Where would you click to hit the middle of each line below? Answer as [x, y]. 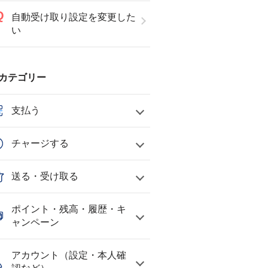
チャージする [40, 143]
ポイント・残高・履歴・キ [69, 209]
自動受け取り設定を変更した [74, 17]
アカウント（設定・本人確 [69, 255]
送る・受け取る [45, 176]
